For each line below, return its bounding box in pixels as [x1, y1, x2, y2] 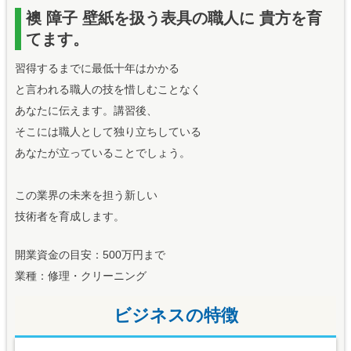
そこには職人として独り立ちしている [14, 125, 201, 139]
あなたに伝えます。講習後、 [14, 104, 157, 118]
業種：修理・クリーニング [14, 270, 147, 283]
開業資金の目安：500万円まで [14, 248, 165, 262]
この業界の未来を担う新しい [14, 189, 157, 202]
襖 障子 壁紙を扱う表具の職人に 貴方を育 [25, 9, 322, 27]
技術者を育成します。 [14, 210, 125, 223]
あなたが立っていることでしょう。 [14, 147, 190, 160]
